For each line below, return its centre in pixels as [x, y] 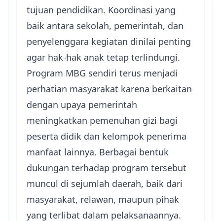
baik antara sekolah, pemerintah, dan [105, 26]
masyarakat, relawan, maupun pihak [103, 200]
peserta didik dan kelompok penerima [107, 136]
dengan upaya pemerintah [82, 105]
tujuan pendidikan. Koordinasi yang [101, 10]
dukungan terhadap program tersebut [107, 168]
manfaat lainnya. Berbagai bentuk [98, 152]
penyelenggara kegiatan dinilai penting [109, 42]
